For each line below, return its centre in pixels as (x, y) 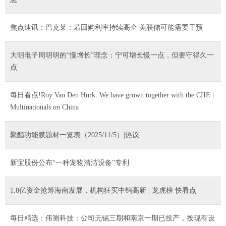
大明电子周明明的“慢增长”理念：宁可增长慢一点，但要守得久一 (112, 55)
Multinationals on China (44, 107)
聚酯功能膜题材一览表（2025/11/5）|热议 (75, 135)
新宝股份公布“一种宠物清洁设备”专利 (70, 162)
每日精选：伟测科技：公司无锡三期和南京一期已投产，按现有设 (112, 218)
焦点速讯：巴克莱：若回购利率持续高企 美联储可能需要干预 (106, 27)
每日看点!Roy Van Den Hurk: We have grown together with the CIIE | (112, 95)
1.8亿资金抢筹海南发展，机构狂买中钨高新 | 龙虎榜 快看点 (103, 190)
